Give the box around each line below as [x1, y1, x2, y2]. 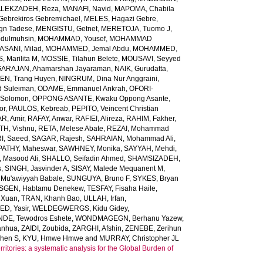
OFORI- [129, 85, 154, 93]
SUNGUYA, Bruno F [66, 174, 130, 183]
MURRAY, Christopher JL [99, 234, 180, 242]
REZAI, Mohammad [107, 124, 170, 133]
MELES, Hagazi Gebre [84, 15, 157, 23]
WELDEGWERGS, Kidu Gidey [32, 204, 128, 213]
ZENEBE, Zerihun [125, 224, 182, 232]
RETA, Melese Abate [38, 124, 104, 133]
